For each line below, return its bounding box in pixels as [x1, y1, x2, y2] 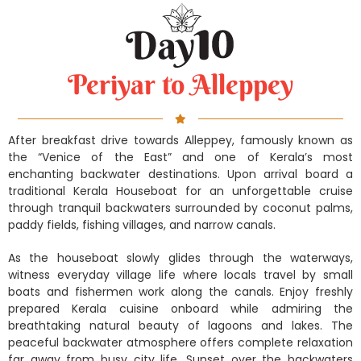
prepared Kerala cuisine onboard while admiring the [8, 300, 353, 317]
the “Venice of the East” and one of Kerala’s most [8, 148, 353, 165]
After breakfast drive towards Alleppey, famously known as [8, 131, 353, 148]
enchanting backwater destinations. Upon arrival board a [8, 165, 353, 182]
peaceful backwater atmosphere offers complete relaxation [8, 334, 353, 351]
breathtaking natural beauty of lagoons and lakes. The [8, 317, 353, 334]
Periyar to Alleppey [68, 67, 293, 102]
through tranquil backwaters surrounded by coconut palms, [8, 199, 353, 216]
